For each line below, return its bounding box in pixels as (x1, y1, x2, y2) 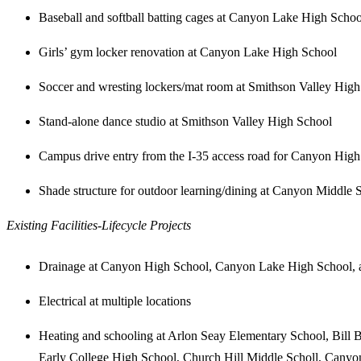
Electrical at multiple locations (39, 293, 191, 308)
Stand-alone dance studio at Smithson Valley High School (39, 114, 332, 128)
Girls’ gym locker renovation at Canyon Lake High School (39, 44, 337, 59)
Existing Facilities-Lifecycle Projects (6, 218, 191, 232)
